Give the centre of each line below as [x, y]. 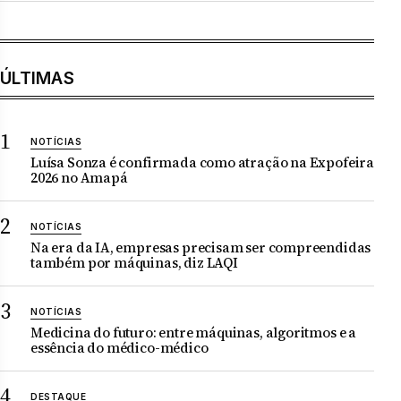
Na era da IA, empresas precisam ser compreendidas [201, 248]
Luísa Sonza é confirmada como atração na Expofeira [203, 163]
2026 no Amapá [79, 178]
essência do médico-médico [119, 348]
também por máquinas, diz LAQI [134, 263]
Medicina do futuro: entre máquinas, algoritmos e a [194, 333]
